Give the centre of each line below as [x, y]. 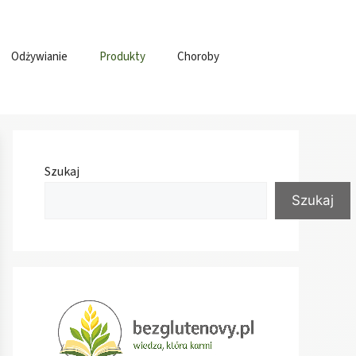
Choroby [198, 56]
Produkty [122, 56]
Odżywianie [39, 56]
